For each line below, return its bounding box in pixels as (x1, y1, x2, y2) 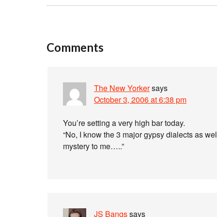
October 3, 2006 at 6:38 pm (94, 94, 186, 105)
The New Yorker (94, 82, 150, 93)
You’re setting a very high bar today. (63, 117, 185, 128)
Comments (46, 40, 104, 54)
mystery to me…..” (63, 140, 124, 152)
